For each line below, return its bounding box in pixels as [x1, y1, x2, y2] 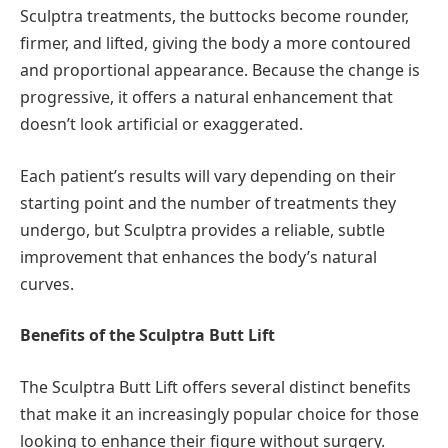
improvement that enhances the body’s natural [20, 245, 377, 268]
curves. [20, 272, 74, 295]
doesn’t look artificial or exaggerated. [20, 113, 303, 136]
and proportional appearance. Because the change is [20, 59, 420, 82]
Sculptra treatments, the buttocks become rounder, [20, 5, 409, 28]
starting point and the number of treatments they [20, 191, 396, 214]
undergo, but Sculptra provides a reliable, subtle [20, 218, 385, 241]
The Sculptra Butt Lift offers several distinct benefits [20, 375, 411, 398]
